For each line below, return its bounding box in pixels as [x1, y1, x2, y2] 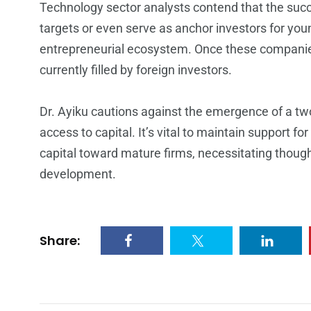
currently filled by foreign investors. [40, 62, 232, 77]
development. [40, 167, 116, 181]
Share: [40, 231, 80, 249]
